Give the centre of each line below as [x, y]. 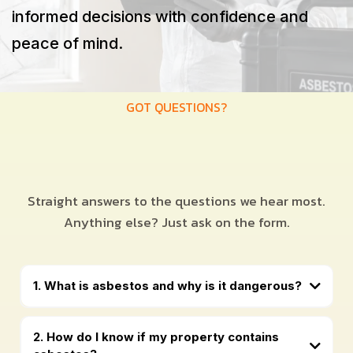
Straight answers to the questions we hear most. [176, 201]
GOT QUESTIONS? [176, 107]
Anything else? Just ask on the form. [176, 222]
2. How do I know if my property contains [156, 337]
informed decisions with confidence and [160, 16]
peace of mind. [67, 43]
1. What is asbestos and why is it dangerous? [167, 286]
